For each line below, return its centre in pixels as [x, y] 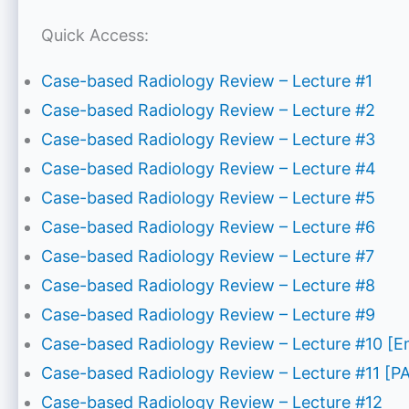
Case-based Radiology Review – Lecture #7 [208, 257]
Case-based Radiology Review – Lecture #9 [208, 315]
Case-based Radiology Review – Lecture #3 [208, 140]
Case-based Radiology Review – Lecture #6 [208, 227]
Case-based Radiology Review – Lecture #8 [208, 286]
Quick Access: [95, 36]
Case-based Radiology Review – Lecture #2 [208, 110]
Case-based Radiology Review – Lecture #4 [209, 169]
